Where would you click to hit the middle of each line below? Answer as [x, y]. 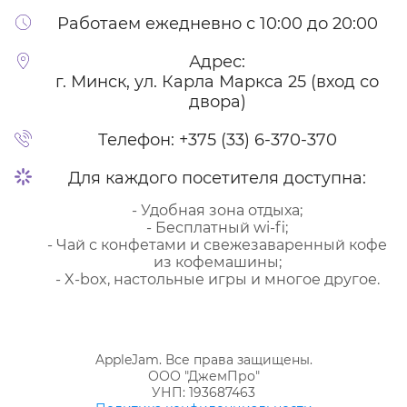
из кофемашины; [217, 262]
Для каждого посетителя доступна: [217, 178]
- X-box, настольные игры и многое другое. [217, 279]
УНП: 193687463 [203, 392]
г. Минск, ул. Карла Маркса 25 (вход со [217, 81]
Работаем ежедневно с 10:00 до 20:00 [217, 23]
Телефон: [138, 139]
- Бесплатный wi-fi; [217, 227]
